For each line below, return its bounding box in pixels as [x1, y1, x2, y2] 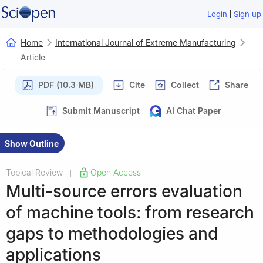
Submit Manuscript [62, 105, 140, 116]
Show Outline [5, 138, 59, 149]
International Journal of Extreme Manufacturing [55, 37, 236, 48]
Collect [171, 79, 199, 90]
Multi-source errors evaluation [6, 181, 242, 201]
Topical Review [6, 167, 63, 177]
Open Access [90, 167, 141, 177]
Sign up [234, 9, 262, 19]
